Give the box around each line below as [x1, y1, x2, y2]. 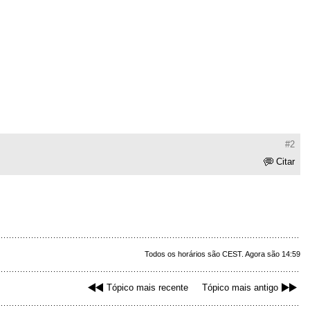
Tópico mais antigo [202, 282, 278, 293]
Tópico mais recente [107, 282, 188, 293]
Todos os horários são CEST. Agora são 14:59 [145, 250, 300, 259]
